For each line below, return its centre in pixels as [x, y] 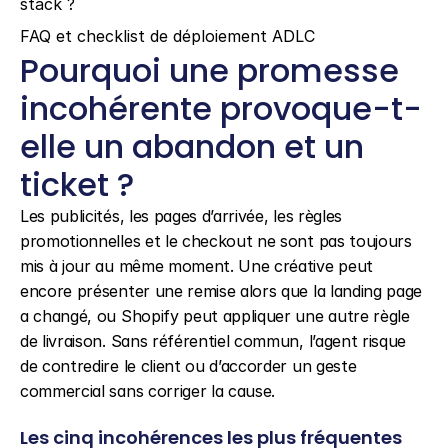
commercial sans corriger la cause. [148, 391]
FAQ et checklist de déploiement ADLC [167, 36]
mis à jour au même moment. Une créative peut [196, 266]
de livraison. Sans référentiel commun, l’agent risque [213, 341]
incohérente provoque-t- [221, 108]
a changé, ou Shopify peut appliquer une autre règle [215, 316]
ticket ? [77, 184]
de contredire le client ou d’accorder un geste [188, 366]
